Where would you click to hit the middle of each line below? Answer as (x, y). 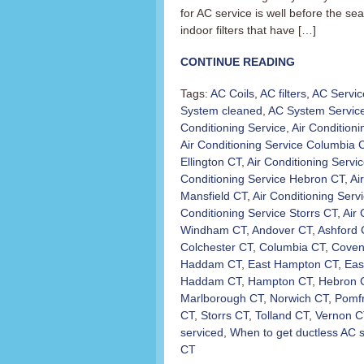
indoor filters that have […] (248, 30)
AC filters (283, 93)
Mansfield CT (214, 196)
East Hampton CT (293, 264)
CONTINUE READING (238, 62)
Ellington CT (211, 162)
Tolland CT (282, 315)
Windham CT (213, 230)
